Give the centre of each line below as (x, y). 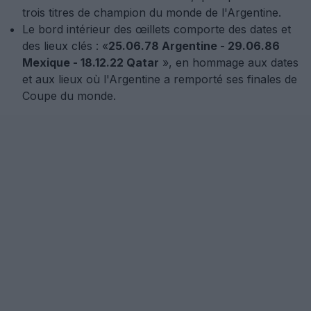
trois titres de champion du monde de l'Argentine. (152, 12)
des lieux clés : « (65, 46)
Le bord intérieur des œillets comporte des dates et (157, 29)
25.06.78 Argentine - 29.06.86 (194, 46)
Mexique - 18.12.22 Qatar (91, 62)
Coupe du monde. (69, 96)
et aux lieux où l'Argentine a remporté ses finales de (160, 79)
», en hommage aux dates (229, 62)
